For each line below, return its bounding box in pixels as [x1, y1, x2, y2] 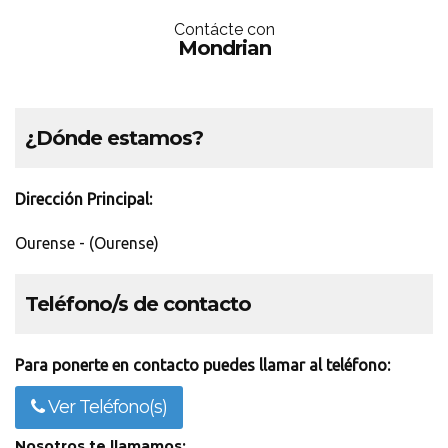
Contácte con [173, 20, 275, 39]
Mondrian [177, 36, 271, 60]
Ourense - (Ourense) [15, 234, 159, 252]
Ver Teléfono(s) [44, 396, 167, 418]
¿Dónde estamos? [25, 126, 203, 150]
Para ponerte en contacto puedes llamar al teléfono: [15, 356, 390, 374]
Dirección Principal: [15, 190, 152, 208]
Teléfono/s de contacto [25, 292, 251, 316]
